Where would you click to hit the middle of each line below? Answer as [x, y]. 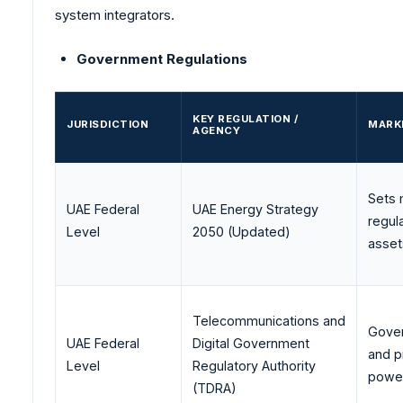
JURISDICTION [107, 124]
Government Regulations [162, 59]
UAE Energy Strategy [255, 209]
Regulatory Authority [254, 365]
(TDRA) [215, 388]
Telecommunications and [269, 320]
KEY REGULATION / [245, 118]
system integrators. [115, 14]
